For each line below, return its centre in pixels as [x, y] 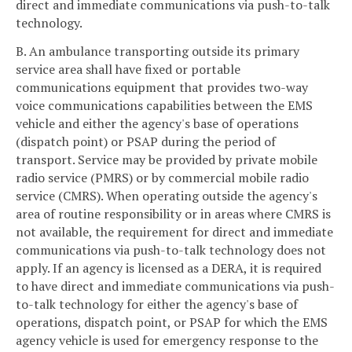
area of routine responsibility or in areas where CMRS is [173, 213]
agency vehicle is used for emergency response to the [167, 340]
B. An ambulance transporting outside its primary [158, 51]
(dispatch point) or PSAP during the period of [146, 141]
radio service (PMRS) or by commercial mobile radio [162, 177]
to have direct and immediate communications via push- [175, 286]
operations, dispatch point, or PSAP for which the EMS [172, 322]
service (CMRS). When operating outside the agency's [167, 195]
